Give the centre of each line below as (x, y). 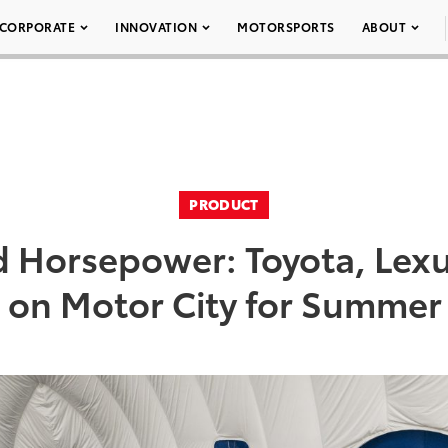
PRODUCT (224, 204)
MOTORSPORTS (286, 26)
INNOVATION (156, 26)
